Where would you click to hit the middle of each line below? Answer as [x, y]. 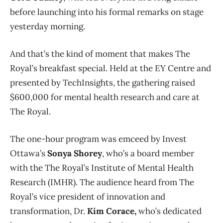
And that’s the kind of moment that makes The [100, 54]
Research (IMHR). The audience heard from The [102, 182]
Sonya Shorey [75, 153]
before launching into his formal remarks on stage [107, 12]
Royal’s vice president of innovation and [88, 196]
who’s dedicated [169, 211]
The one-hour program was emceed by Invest [98, 139]
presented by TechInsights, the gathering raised [103, 82]
